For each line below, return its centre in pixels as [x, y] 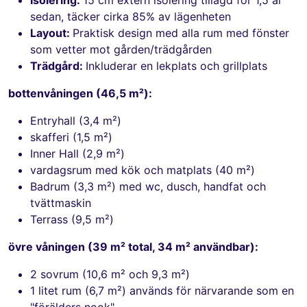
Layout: [51, 33]
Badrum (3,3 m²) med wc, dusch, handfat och [148, 186]
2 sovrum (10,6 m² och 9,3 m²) [110, 274]
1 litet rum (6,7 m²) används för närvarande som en [162, 290]
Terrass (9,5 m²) [72, 219]
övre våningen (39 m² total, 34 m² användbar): [133, 246]
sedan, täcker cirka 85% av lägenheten [131, 16]
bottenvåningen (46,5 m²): [80, 93]
